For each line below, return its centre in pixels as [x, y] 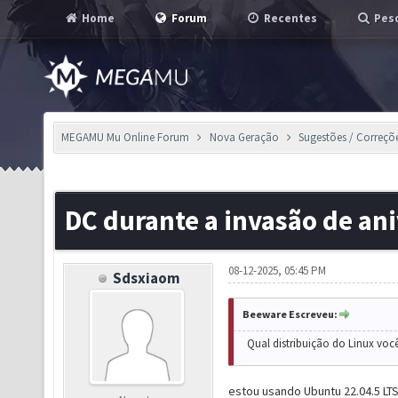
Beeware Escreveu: [290, 314]
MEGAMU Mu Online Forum [125, 137]
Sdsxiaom [146, 278]
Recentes [289, 18]
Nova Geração [244, 137]
